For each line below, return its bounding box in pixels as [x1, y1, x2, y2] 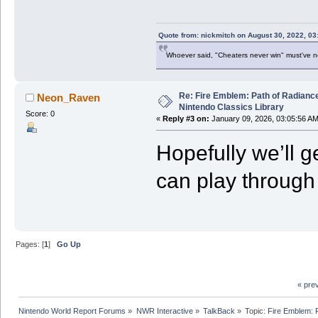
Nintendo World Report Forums [18, 307, 126, 316]
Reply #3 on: [162, 114, 209, 124]
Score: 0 [25, 109, 55, 119]
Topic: [245, 307, 268, 316]
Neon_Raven [37, 92, 101, 104]
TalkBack [202, 307, 235, 316]
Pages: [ [16, 240, 45, 249]
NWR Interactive [136, 307, 193, 316]
